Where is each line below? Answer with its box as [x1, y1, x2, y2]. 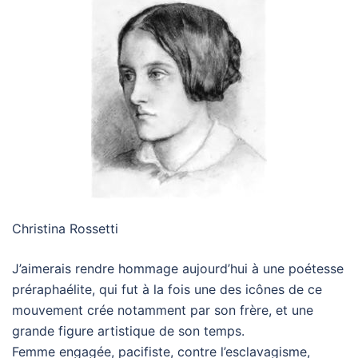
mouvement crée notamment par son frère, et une [12, 302, 313, 318]
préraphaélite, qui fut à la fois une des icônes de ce [12, 281, 322, 297]
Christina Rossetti [12, 221, 118, 237]
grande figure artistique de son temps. [12, 323, 245, 339]
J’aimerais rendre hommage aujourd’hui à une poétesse [12, 261, 344, 276]
